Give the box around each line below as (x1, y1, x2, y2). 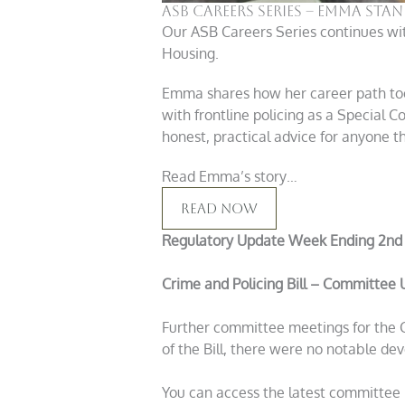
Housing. (161, 44, 219, 63)
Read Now (180, 201, 258, 217)
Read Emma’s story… (161, 167, 297, 186)
